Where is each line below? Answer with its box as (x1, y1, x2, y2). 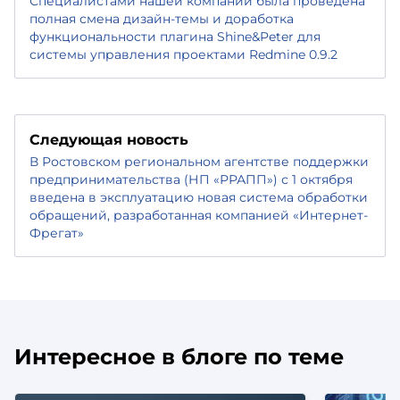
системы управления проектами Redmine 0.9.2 (29, 46, 337, 62)
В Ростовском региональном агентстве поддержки (29, 154, 369, 170)
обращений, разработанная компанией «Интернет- (29, 207, 368, 223)
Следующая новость (29, 131, 188, 148)
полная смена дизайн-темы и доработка (29, 11, 294, 27)
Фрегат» (29, 225, 84, 241)
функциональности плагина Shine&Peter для (29, 29, 321, 45)
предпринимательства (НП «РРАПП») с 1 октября (29, 171, 353, 187)
